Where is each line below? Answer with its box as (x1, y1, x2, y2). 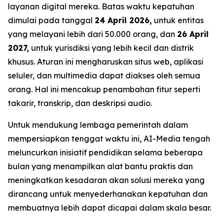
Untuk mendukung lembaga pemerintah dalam (8, 120, 188, 130)
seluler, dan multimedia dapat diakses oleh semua (8, 71, 200, 80)
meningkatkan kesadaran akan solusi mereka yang (8, 175, 205, 185)
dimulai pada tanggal (8, 15, 95, 25)
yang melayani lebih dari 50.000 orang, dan (8, 29, 177, 39)
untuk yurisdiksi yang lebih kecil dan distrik (29, 43, 194, 53)
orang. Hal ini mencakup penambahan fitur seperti (8, 84, 200, 94)
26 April (177, 29, 209, 39)
